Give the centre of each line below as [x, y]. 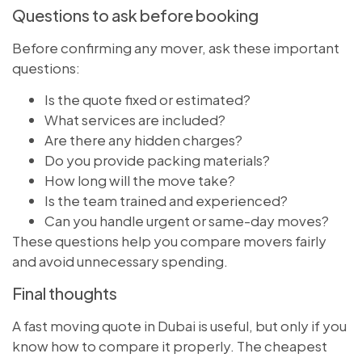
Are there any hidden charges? [143, 140]
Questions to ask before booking [135, 15]
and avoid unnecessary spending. [120, 261]
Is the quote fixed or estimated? [147, 100]
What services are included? [135, 120]
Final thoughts [65, 293]
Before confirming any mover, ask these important [176, 47]
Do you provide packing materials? [157, 160]
